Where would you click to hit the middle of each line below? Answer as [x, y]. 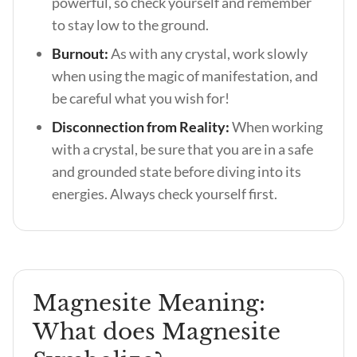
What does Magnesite [157, 332]
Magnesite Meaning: [149, 303]
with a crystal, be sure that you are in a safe [182, 149]
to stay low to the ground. [131, 25]
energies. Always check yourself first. [166, 194]
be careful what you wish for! [142, 98]
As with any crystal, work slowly [209, 53]
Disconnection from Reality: [142, 127]
